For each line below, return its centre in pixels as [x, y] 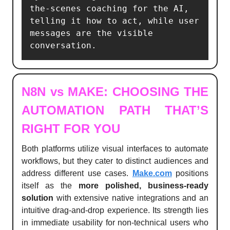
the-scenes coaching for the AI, [109, 8]
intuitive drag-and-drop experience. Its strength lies [115, 210]
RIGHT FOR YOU [71, 128]
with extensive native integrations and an [131, 198]
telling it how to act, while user [114, 21]
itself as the [50, 185]
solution [37, 198]
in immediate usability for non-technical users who [115, 222]
